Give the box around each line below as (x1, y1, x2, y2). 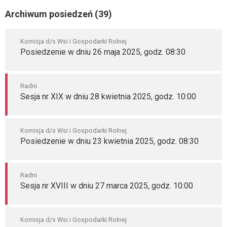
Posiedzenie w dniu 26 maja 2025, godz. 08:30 (20, 47, 185, 57)
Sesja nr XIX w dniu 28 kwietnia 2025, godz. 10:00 (20, 92, 196, 101)
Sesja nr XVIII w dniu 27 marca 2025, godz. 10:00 (20, 181, 193, 191)
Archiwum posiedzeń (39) (5, 9, 112, 19)
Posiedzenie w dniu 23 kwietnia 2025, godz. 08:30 (20, 136, 199, 146)
